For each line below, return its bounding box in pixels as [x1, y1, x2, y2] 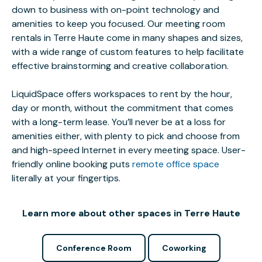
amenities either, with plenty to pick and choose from [12, 130, 240, 142]
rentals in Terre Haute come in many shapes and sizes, [12, 32, 243, 44]
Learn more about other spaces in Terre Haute [22, 207, 240, 219]
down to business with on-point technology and [12, 4, 219, 16]
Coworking [161, 243, 206, 253]
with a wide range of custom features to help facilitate [12, 46, 244, 58]
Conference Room [56, 243, 132, 253]
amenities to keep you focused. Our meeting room [12, 18, 225, 30]
